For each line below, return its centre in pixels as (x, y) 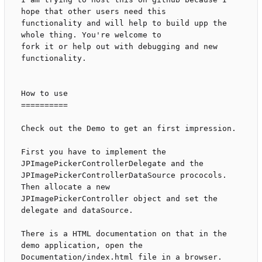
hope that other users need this (94, 12)
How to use (44, 94)
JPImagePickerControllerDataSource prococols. (124, 175)
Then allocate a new (65, 187)
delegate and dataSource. (77, 211)
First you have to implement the (94, 152)
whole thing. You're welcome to (91, 35)
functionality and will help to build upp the (124, 23)
